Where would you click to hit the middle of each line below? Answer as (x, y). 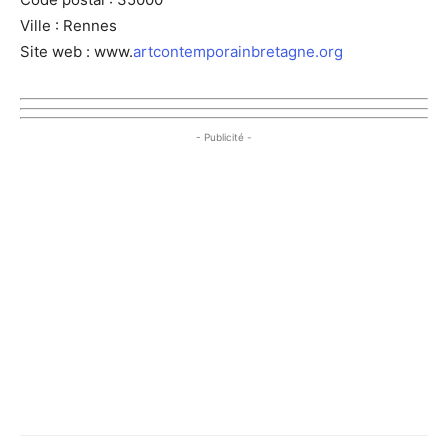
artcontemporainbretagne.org (238, 51)
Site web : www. (76, 51)
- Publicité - (224, 136)
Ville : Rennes (68, 25)
